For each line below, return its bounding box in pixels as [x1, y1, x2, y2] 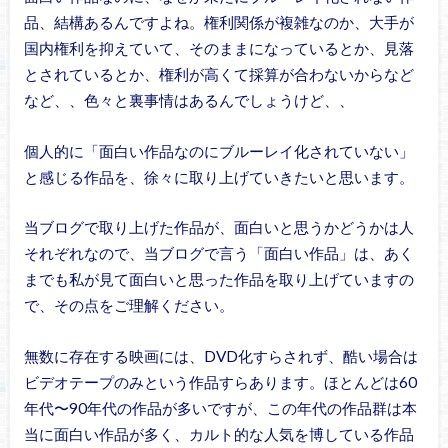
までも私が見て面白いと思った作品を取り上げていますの [23, 270, 414, 289]
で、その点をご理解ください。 [23, 296, 234, 315]
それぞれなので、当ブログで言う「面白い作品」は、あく [23, 244, 414, 263]
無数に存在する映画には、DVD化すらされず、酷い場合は [23, 346, 418, 365]
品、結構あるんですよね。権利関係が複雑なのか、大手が [23, 13, 414, 32]
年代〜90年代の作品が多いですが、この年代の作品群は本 [23, 398, 417, 417]
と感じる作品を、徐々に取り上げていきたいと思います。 [23, 167, 414, 186]
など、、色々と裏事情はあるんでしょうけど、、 [23, 91, 354, 110]
